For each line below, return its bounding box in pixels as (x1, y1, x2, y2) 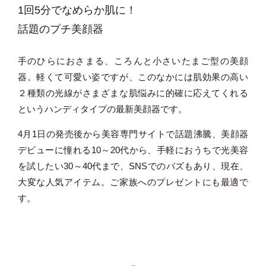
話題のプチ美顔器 (18, 23, 103, 36)
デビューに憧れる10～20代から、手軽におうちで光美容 (18, 144, 248, 155)
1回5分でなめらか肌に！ (18, 4, 137, 17)
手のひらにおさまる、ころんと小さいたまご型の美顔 (18, 55, 248, 66)
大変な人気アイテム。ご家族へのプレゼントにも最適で (18, 176, 248, 187)
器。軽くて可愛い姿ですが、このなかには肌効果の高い (18, 71, 248, 82)
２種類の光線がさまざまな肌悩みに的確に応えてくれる (18, 87, 248, 98)
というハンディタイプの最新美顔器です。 (18, 103, 187, 114)
